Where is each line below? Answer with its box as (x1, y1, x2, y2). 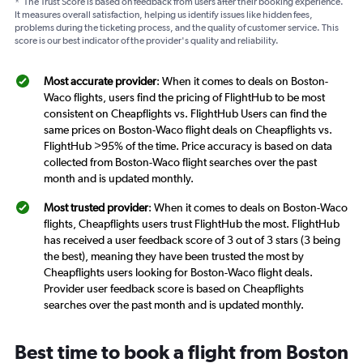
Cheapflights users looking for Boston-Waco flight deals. (44, 265, 313, 279)
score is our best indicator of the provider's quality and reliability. (15, 34, 279, 46)
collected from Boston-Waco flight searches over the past (44, 155, 317, 169)
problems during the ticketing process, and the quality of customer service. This (15, 21, 339, 33)
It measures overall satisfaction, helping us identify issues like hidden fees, (15, 8, 313, 20)
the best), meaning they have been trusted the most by (44, 249, 304, 263)
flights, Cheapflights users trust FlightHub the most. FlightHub (44, 216, 340, 230)
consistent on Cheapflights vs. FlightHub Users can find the (44, 106, 327, 120)
